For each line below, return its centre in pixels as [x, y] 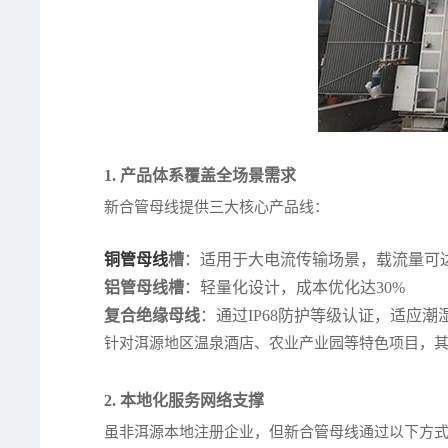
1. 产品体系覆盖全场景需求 [200, 176]
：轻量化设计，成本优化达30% [295, 288]
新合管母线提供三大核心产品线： [217, 207]
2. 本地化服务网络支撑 [184, 401]
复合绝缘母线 [152, 316]
